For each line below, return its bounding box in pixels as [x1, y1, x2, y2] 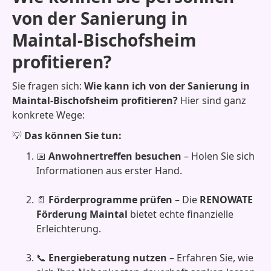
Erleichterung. [36, 222, 101, 235]
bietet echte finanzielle [128, 207, 233, 221]
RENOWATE [200, 193, 253, 206]
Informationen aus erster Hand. [36, 164, 182, 177]
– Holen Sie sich [181, 149, 255, 163]
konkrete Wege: [12, 108, 85, 122]
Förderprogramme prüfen [48, 193, 172, 206]
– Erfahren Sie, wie [167, 251, 253, 264]
